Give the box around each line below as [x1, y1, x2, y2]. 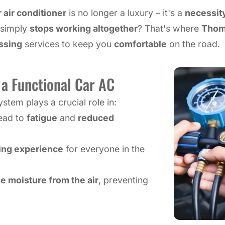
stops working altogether [30, 23, 138, 34]
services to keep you [22, 38, 114, 49]
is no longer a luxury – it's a [66, 7, 185, 18]
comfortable [114, 38, 167, 49]
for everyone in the [63, 143, 145, 154]
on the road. [167, 38, 220, 49]
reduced [78, 112, 114, 123]
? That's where [138, 23, 201, 34]
